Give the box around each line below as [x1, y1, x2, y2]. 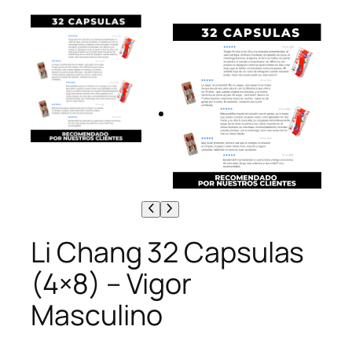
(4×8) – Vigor [31, 264, 192, 303]
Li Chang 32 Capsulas [31, 233, 305, 272]
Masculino [31, 295, 163, 335]
